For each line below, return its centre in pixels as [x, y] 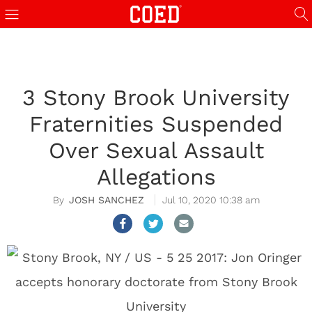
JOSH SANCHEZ [106, 200]
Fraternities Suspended [156, 124]
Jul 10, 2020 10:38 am [211, 200]
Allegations [156, 177]
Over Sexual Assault [156, 150]
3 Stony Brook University [156, 97]
